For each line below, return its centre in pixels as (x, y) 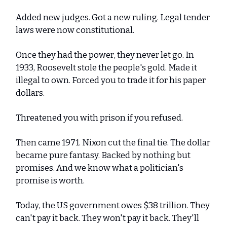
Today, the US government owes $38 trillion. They (113, 205)
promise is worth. (50, 181)
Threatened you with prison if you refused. (99, 118)
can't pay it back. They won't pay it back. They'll (107, 218)
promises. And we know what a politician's (100, 168)
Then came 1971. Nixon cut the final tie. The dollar (113, 143)
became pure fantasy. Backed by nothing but (103, 155)
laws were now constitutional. (75, 30)
